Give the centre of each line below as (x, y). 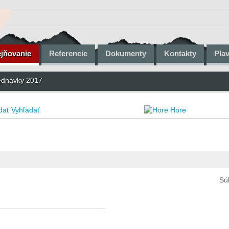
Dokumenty (126, 53)
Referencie (68, 53)
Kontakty (180, 53)
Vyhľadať (26, 110)
